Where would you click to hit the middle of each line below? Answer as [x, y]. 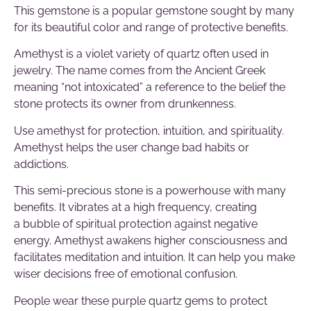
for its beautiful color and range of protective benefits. [151, 27]
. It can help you [224, 258]
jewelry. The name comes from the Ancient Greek [140, 71]
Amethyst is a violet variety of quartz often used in [141, 54]
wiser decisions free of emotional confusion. [126, 274]
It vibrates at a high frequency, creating [158, 208]
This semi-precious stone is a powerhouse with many [150, 191]
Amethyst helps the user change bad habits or [132, 147]
